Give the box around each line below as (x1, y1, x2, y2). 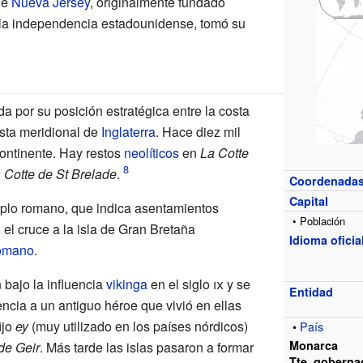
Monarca (289, 336, 339, 353)
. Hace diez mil (155, 122, 241, 141)
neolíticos (123, 143, 179, 162)
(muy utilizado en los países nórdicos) (28, 316, 248, 335)
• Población (293, 212, 346, 228)
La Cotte (199, 143, 249, 162)
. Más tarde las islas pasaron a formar (39, 337, 254, 357)
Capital (289, 192, 329, 209)
